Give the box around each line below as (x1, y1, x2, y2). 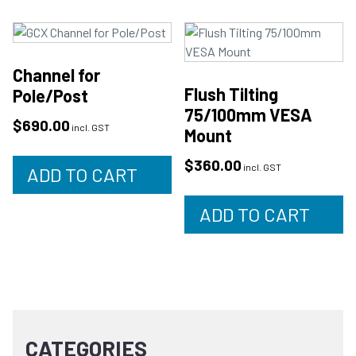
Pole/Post (13, 84, 88, 106)
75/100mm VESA (184, 103, 313, 125)
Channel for (13, 64, 100, 85)
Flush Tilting (184, 83, 279, 104)
